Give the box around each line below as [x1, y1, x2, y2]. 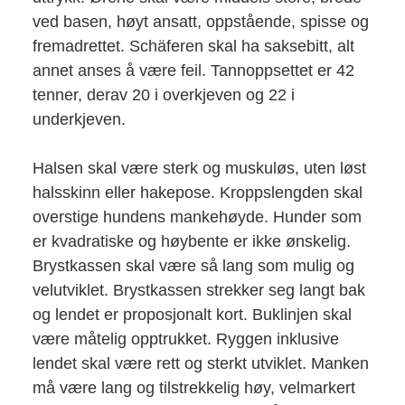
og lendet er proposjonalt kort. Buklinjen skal [32, 305, 352, 324]
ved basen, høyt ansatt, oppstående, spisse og [32, 12, 369, 31]
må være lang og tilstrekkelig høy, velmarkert [32, 378, 355, 397]
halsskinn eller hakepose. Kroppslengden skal [32, 183, 363, 202]
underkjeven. [32, 109, 126, 128]
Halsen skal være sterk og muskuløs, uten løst [32, 158, 366, 177]
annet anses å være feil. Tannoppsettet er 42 [32, 61, 354, 80]
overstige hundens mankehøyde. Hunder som [32, 207, 362, 226]
